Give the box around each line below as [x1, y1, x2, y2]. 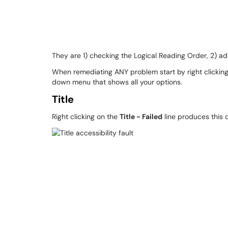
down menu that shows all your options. [52, 77, 182, 87]
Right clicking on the [52, 112, 120, 121]
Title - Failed [120, 112, 162, 121]
